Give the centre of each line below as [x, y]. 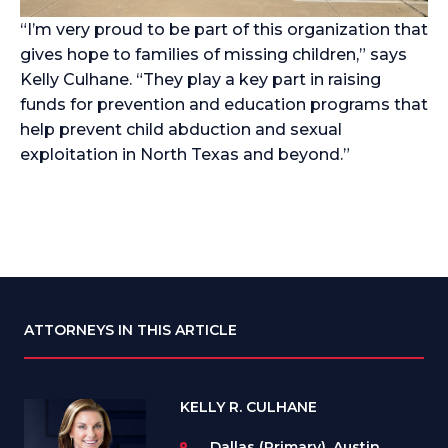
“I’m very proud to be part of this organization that [224, 30]
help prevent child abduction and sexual [181, 130]
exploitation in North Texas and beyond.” [185, 155]
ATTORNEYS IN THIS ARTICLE [130, 329]
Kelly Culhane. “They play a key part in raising [200, 80]
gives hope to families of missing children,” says [213, 55]
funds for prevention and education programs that [224, 105]
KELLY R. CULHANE [248, 406]
